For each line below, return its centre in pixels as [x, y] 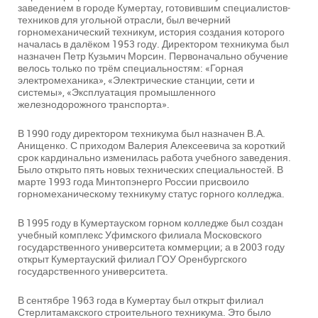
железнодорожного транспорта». [94, 104]
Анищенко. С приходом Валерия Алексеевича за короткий [152, 146]
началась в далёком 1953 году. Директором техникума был [153, 44]
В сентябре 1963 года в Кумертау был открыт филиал [141, 300]
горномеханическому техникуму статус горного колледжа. [151, 194]
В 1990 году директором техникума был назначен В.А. [142, 133]
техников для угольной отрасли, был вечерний [124, 20]
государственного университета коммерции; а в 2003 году [151, 247]
